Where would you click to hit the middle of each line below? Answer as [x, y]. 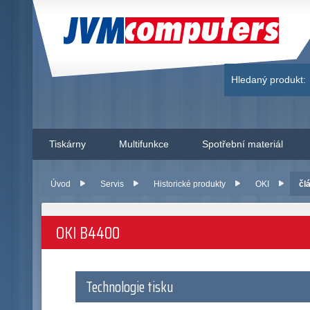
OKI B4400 [88, 233]
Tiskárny [67, 144]
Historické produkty [190, 184]
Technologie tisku [130, 288]
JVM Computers [143, 31]
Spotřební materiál [243, 144]
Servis [112, 184]
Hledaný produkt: [269, 79]
